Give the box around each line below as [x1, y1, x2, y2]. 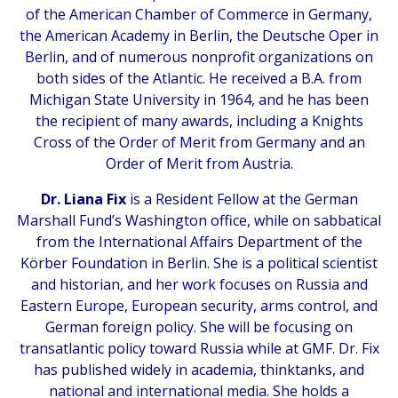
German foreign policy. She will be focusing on [45, 316, 353, 337]
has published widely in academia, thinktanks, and [34, 359, 364, 379]
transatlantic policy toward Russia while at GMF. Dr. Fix [19, 338, 379, 358]
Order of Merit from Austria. [105, 153, 293, 173]
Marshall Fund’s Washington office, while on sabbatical [17, 210, 381, 230]
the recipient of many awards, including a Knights [35, 110, 363, 131]
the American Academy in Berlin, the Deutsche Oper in [20, 25, 378, 45]
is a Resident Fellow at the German [125, 188, 358, 209]
